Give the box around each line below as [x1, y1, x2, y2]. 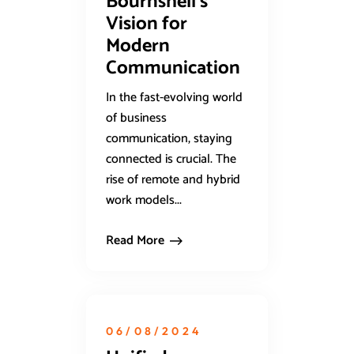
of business [106, 107, 167, 130]
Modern [106, 31, 170, 62]
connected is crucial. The [106, 149, 236, 171]
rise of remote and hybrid [106, 169, 240, 191]
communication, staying [106, 128, 232, 150]
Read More [106, 230, 164, 252]
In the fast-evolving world [106, 87, 243, 109]
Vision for [106, 9, 187, 40]
